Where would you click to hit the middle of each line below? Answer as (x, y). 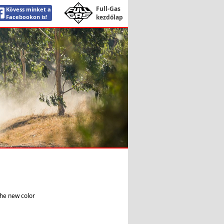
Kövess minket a (28, 9)
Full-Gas (108, 9)
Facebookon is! (26, 17)
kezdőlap (109, 17)
